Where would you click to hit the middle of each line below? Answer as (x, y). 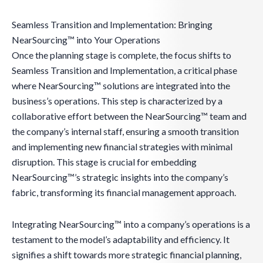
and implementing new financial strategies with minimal (122, 147)
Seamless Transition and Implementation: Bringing (112, 25)
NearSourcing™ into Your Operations (86, 40)
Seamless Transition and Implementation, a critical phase (124, 70)
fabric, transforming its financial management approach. (124, 193)
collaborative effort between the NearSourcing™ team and (129, 116)
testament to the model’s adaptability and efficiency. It (121, 240)
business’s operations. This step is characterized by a (117, 101)
